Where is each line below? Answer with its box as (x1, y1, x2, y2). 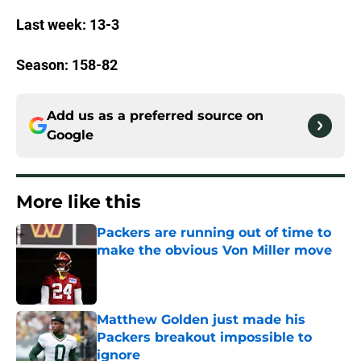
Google (47, 127, 93, 143)
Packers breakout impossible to (97, 330, 312, 346)
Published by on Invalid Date (96, 259, 236, 273)
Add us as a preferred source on (47, 108, 263, 124)
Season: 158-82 (16, 56, 118, 74)
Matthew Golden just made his (97, 312, 305, 328)
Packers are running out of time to (97, 225, 331, 241)
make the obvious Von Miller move (97, 243, 332, 259)
